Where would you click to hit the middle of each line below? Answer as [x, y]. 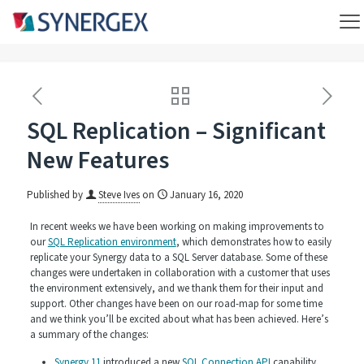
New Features [98, 161]
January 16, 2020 [206, 195]
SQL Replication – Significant [176, 132]
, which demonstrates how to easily [253, 243]
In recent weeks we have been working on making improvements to [177, 227]
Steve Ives [119, 195]
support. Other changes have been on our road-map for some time [176, 304]
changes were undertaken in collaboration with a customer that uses [180, 273]
